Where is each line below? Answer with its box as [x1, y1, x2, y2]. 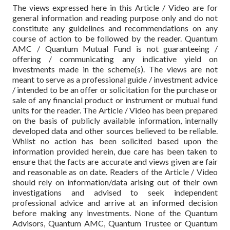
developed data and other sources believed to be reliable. [12, 125, 218, 136]
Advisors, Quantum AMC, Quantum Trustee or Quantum [12, 218, 218, 228]
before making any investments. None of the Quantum [12, 207, 218, 218]
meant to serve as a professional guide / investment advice [12, 74, 218, 84]
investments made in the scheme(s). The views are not [12, 64, 218, 74]
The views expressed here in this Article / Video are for [12, 2, 218, 12]
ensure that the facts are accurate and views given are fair [12, 156, 218, 166]
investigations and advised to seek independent [12, 187, 218, 197]
